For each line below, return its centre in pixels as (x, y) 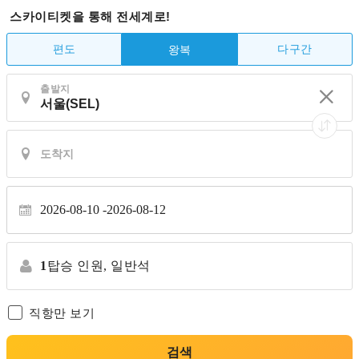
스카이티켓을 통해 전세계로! (90, 16)
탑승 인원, (77, 266)
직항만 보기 (62, 313)
